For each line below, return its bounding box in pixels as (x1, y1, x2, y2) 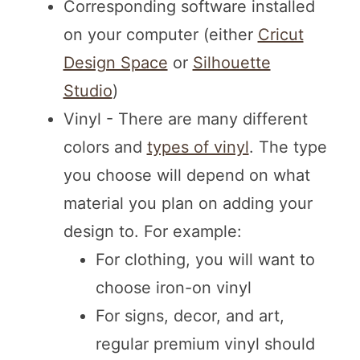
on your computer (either (63, 25, 258, 45)
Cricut (257, 25, 304, 45)
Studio (63, 81, 112, 101)
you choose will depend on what (63, 166, 310, 186)
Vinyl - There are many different (63, 109, 308, 129)
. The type (248, 137, 327, 157)
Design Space (63, 53, 168, 73)
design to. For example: (63, 222, 242, 242)
